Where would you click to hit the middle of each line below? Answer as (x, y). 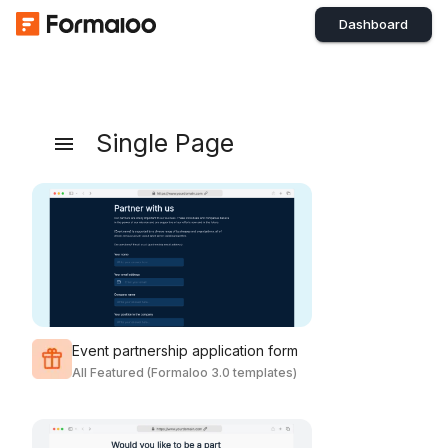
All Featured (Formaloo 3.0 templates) (184, 372)
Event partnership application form (185, 350)
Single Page (165, 143)
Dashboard (373, 23)
